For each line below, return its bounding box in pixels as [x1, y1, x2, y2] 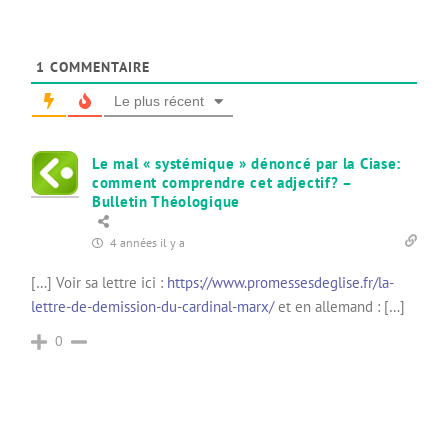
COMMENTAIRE [45, 57, 150, 76]
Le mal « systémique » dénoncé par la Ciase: [92, 153, 402, 173]
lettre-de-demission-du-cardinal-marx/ [31, 296, 274, 316]
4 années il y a [107, 234, 185, 250]
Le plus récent [114, 92, 204, 109]
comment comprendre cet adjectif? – [92, 172, 352, 192]
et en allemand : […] [274, 296, 405, 316]
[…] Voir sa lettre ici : [31, 272, 167, 292]
